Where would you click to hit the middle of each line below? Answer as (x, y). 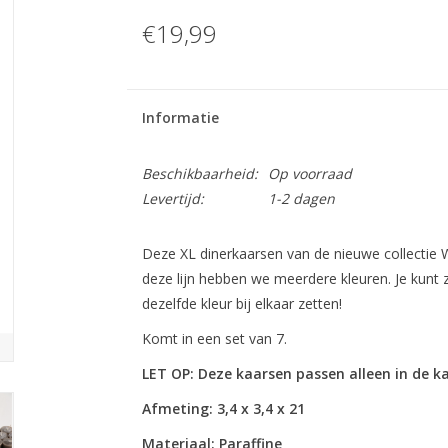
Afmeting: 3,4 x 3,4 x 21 (223, 408)
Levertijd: (172, 198)
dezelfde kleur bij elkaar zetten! (241, 303)
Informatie (180, 117)
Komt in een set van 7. (214, 338)
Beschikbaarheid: (199, 173)
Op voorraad (309, 173)
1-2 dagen (301, 198)
